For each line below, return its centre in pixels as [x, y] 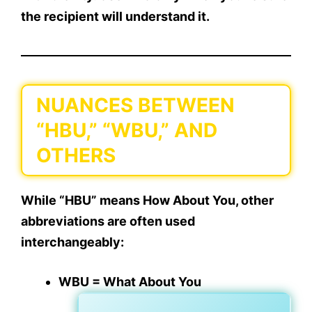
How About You [189, 201]
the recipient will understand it [114, 17]
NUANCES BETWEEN [135, 106]
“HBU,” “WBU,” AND [127, 131]
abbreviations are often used [108, 221]
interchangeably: [72, 242]
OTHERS [76, 156]
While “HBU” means [82, 201]
